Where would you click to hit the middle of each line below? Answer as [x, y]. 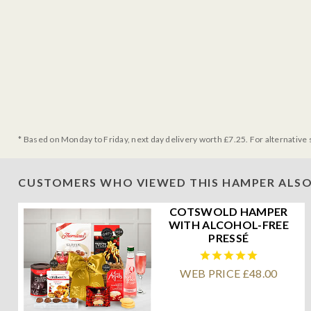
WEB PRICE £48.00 [229, 273]
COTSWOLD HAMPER [228, 211]
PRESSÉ [229, 237]
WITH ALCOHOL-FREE [229, 224]
